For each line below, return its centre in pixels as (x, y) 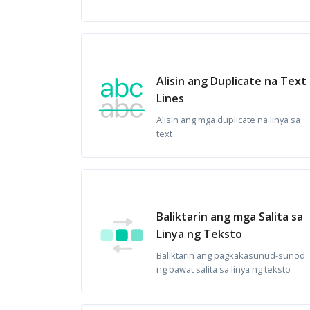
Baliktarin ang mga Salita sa (230, 217)
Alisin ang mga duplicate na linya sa (228, 120)
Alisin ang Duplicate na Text (231, 81)
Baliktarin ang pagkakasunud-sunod (231, 255)
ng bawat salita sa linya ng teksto (224, 269)
